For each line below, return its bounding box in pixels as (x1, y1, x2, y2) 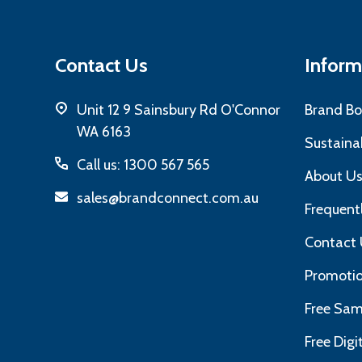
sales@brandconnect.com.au (76, 189, 259, 208)
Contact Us (54, 53, 148, 78)
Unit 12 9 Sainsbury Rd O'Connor (76, 101, 280, 120)
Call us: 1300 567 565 (76, 156, 209, 175)
